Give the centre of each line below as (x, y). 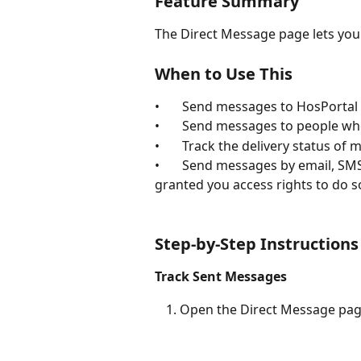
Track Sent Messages (221, 277)
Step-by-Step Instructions (257, 244)
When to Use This (224, 73)
